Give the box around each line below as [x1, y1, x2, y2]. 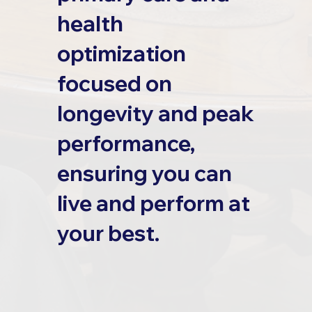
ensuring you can [57, 159, 233, 187]
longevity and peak [57, 99, 255, 127]
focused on [57, 69, 173, 97]
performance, [57, 129, 196, 157]
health [57, 9, 124, 37]
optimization [57, 39, 187, 67]
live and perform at [57, 189, 251, 217]
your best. [57, 219, 160, 247]
